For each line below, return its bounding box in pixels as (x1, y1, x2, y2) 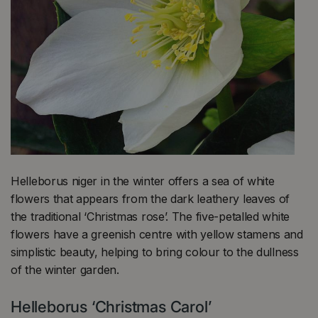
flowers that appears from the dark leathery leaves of (11, 191, 290, 206)
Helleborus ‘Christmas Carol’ (11, 297, 212, 316)
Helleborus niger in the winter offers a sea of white (11, 173, 275, 188)
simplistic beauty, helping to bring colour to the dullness (11, 244, 299, 259)
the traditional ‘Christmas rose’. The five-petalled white (11, 209, 290, 224)
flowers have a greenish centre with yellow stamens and (11, 226, 303, 241)
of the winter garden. (11, 262, 123, 277)
